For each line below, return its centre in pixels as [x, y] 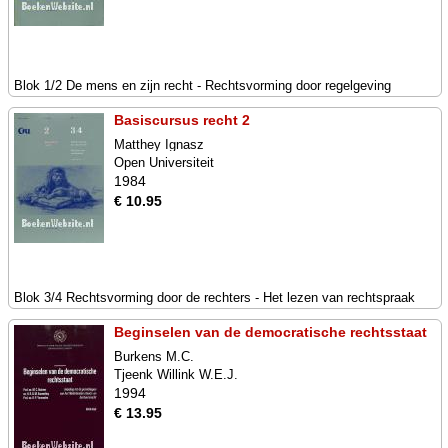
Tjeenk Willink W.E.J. [176, 374]
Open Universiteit [164, 162]
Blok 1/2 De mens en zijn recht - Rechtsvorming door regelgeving [202, 85]
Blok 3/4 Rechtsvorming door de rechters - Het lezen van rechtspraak [214, 297]
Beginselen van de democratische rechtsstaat [270, 332]
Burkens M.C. [154, 356]
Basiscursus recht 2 [182, 120]
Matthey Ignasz [159, 144]
